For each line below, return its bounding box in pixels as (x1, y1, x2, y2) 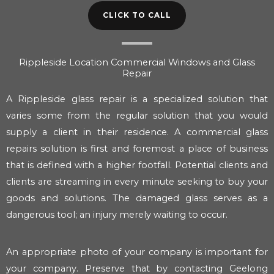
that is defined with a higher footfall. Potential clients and (6, 159, 268, 171)
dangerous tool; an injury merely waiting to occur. (6, 209, 228, 220)
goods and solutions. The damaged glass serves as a (6, 192, 268, 204)
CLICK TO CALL (103, 10, 171, 20)
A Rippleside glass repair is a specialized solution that (6, 93, 268, 105)
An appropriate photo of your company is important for (6, 246, 268, 258)
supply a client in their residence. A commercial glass (6, 126, 268, 138)
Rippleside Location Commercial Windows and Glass (19, 56, 255, 68)
